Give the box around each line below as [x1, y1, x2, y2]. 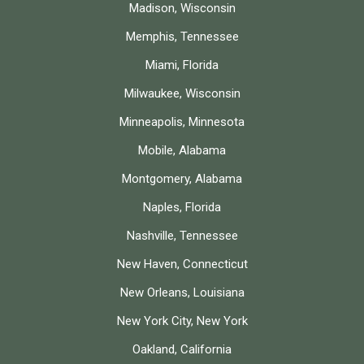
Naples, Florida [143, 199, 221, 214]
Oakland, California [132, 341, 232, 357]
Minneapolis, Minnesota [119, 114, 245, 129]
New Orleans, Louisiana [119, 284, 245, 300]
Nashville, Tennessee [126, 227, 238, 243]
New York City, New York [116, 313, 248, 328]
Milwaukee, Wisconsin [123, 85, 240, 101]
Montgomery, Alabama [122, 171, 242, 186]
